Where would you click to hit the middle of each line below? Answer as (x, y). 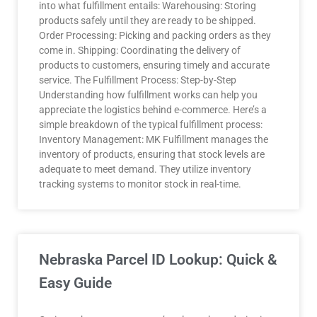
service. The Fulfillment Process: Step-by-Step (138, 80)
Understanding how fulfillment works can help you (148, 95)
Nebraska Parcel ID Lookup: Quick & (158, 260)
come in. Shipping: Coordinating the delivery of (140, 50)
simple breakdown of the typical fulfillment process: (151, 125)
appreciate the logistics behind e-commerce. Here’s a (153, 110)
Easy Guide (75, 283)
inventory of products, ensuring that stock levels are (152, 154)
